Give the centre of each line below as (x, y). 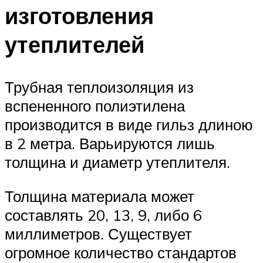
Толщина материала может (100, 196)
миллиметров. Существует (98, 233)
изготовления (79, 16)
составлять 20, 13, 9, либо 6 (103, 215)
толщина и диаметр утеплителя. (117, 162)
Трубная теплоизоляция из (99, 87)
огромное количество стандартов (121, 252)
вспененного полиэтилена (95, 106)
